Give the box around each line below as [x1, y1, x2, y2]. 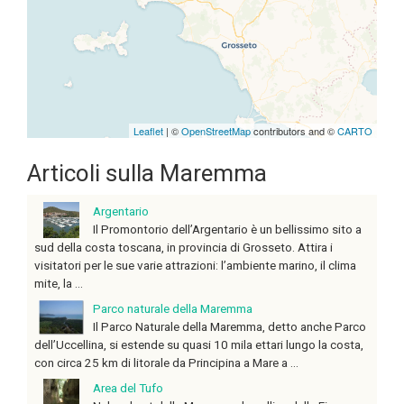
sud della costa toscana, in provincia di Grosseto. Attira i [34, 240, 333, 255]
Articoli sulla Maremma [27, 160, 267, 188]
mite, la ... [34, 276, 83, 291]
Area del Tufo [93, 381, 163, 396]
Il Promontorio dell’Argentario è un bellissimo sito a [93, 222, 362, 237]
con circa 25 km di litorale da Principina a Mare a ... [34, 355, 298, 371]
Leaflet [133, 124, 163, 139]
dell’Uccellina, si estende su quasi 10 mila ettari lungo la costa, [34, 337, 363, 353]
